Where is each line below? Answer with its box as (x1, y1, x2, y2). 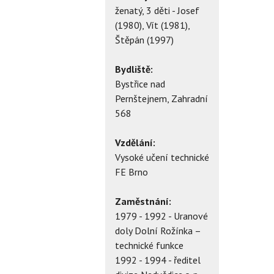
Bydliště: (115, 62, 153, 75)
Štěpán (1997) (115, 33, 174, 46)
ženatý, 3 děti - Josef (115, 4, 199, 17)
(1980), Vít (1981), (115, 18, 190, 31)
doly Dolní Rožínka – (115, 224, 201, 237)
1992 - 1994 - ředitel (115, 253, 201, 266)
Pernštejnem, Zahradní (115, 92, 208, 105)
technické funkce (115, 239, 183, 251)
